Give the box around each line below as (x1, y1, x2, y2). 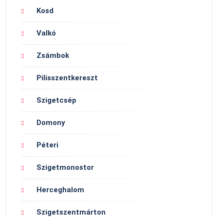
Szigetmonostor (36, 163, 94, 172)
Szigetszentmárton (36, 207, 106, 217)
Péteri (36, 140, 58, 149)
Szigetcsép (36, 95, 76, 105)
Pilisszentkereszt (36, 73, 98, 82)
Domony (36, 118, 65, 127)
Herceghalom (36, 185, 84, 194)
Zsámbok (36, 51, 69, 60)
